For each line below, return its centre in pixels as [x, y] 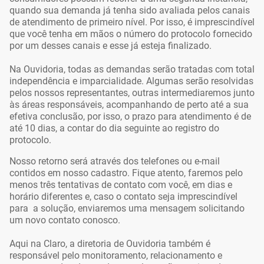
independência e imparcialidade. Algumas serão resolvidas [131, 81]
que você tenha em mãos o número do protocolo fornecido [131, 34]
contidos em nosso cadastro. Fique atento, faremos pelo [126, 173]
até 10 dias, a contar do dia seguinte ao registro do [114, 128]
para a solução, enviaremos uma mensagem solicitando [127, 208]
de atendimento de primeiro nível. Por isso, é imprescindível [132, 22]
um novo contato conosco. [65, 220]
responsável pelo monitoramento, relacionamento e [116, 255]
